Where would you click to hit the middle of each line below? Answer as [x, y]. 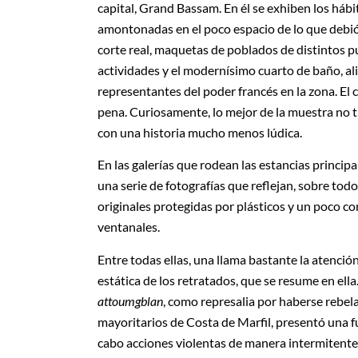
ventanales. [129, 227]
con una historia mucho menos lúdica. [200, 132]
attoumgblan [130, 300]
